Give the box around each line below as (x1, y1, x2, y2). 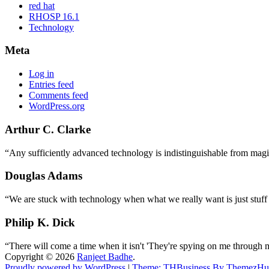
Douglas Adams (5, 169, 82, 183)
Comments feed (29, 90, 88, 101)
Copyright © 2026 (5, 251, 77, 262)
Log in (29, 68, 54, 79)
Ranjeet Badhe (77, 251, 133, 262)
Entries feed (29, 79, 74, 90)
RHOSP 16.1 (29, 11, 79, 22)
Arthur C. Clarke (5, 122, 91, 136)
